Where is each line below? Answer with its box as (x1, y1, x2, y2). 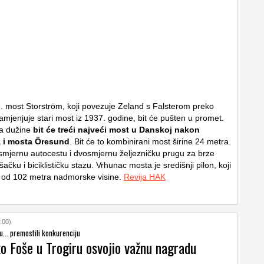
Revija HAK (124, 171, 166, 181)
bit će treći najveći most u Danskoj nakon (33, 124, 200, 134)
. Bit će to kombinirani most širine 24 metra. (70, 136, 231, 146)
